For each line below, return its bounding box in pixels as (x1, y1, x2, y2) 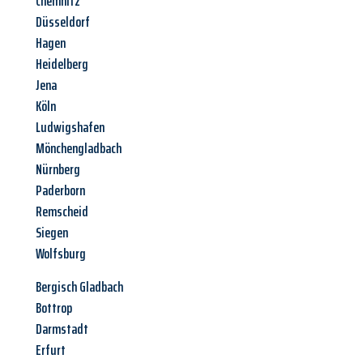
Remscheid (36, 200, 88, 224)
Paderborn (36, 179, 85, 203)
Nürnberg (36, 158, 80, 181)
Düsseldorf (36, 11, 90, 34)
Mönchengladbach (36, 137, 122, 160)
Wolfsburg (36, 242, 86, 266)
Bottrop (36, 297, 72, 320)
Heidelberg (36, 53, 88, 76)
